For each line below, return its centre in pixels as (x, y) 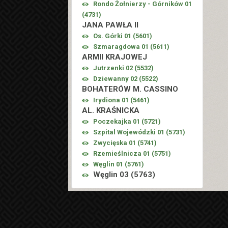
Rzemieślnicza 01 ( (124, 154)
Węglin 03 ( (113, 175)
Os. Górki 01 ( (115, 36)
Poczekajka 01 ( (119, 122)
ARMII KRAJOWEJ (115, 57)
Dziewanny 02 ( (118, 79)
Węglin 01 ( (110, 164)
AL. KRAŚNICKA (111, 111)
